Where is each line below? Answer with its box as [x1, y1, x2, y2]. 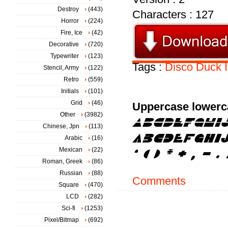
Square [59, 181, 79, 188]
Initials [61, 88, 79, 95]
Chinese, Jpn [43, 123, 79, 130]
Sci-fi [62, 205, 75, 212]
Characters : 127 [132, 8, 214, 21]
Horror [61, 17, 79, 24]
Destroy [58, 6, 79, 13]
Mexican [59, 146, 82, 153]
